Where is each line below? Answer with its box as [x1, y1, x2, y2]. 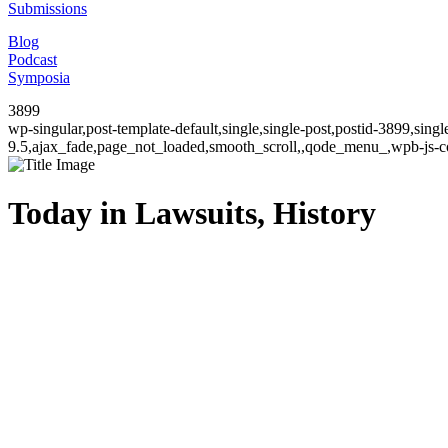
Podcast [8, 51, 57, 68]
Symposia [8, 69, 70, 86]
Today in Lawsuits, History [8, 195, 376, 232]
